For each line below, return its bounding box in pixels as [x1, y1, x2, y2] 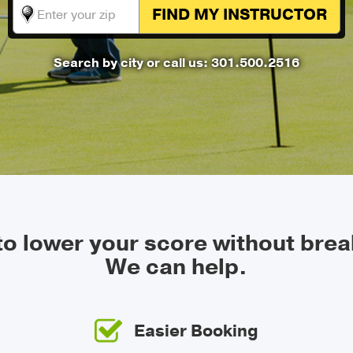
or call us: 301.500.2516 [147, 54, 299, 72]
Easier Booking [134, 320, 258, 343]
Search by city [54, 54, 147, 72]
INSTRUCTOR [223, 4, 327, 25]
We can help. [106, 252, 247, 282]
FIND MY [152, 4, 223, 25]
